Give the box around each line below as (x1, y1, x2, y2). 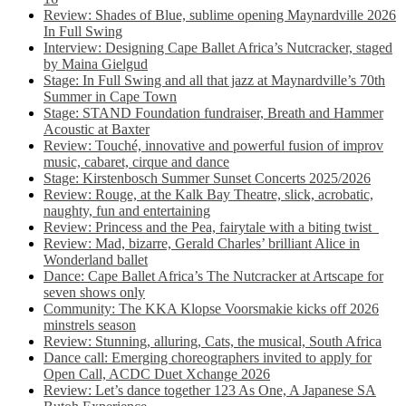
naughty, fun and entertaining (43, 203, 210, 218)
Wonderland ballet (43, 252, 148, 267)
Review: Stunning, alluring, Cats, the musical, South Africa (43, 333, 382, 349)
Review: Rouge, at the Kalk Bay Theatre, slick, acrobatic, (43, 187, 373, 202)
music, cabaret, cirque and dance (43, 154, 229, 169)
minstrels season (43, 317, 136, 333)
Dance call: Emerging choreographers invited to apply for (43, 350, 372, 365)
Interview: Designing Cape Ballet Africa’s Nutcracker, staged (43, 40, 392, 55)
